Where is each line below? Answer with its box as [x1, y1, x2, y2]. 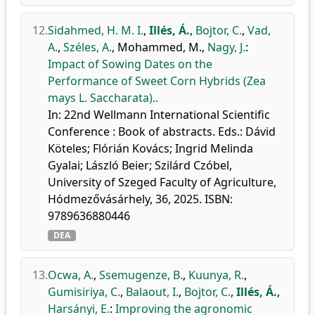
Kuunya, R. [188, 267, 244, 283]
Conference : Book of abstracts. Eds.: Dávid [48, 124, 276, 139]
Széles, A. [63, 39, 112, 55]
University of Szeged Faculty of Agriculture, [48, 174, 276, 190]
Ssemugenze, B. [99, 267, 183, 283]
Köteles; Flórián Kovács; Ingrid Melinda [48, 141, 253, 156]
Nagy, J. [207, 39, 245, 55]
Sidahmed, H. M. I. [48, 22, 143, 38]
